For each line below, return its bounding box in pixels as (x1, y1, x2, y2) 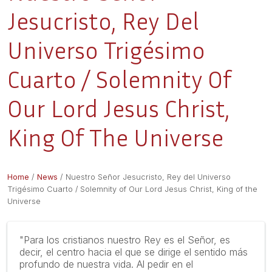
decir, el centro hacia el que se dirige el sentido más (19, 246, 248, 258)
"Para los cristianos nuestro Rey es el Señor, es (19, 234, 230, 246)
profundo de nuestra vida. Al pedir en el (19, 258, 193, 270)
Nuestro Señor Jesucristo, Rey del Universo (66, 172, 231, 182)
